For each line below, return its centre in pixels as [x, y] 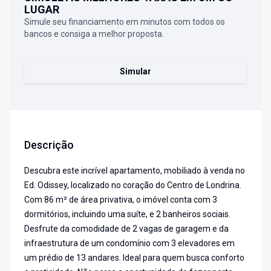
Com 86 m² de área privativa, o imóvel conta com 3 [121, 200]
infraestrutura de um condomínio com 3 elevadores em [129, 243]
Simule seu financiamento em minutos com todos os [125, 22]
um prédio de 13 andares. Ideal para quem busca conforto [134, 258]
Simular [135, 72]
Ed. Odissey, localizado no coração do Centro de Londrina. [133, 185]
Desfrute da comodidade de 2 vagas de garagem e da [126, 229]
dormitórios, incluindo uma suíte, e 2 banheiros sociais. [127, 214]
